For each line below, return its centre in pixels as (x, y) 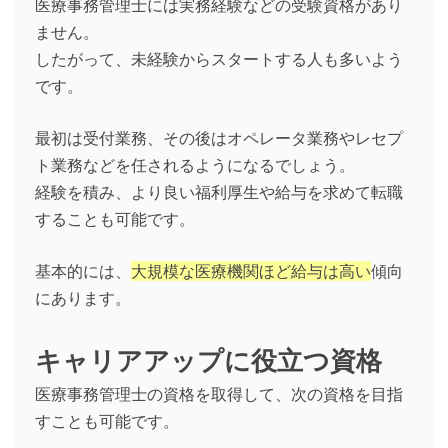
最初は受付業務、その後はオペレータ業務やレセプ (219, 138)
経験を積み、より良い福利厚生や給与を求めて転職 (219, 192)
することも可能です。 (115, 219)
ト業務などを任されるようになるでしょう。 (195, 165)
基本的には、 (83, 271)
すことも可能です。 (107, 421)
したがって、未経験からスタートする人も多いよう (219, 59)
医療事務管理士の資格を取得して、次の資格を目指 (219, 394)
